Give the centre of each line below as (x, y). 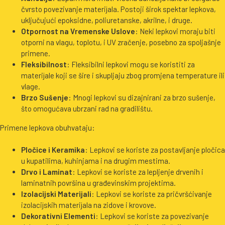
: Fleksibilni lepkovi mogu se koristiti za (131, 64)
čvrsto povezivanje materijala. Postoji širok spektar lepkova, (119, 9)
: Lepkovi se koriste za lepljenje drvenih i (138, 172)
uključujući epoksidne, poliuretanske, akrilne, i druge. (107, 20)
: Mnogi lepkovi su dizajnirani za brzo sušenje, (142, 97)
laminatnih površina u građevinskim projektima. (98, 183)
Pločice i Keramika (53, 150)
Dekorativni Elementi (58, 216)
